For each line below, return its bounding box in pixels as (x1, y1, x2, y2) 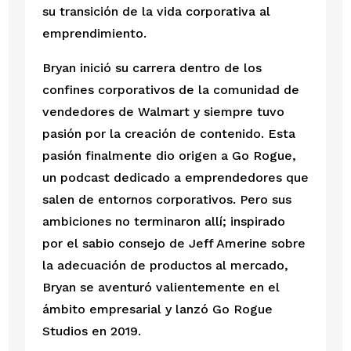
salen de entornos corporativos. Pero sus (42, 192, 291, 208)
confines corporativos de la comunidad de (42, 82, 299, 98)
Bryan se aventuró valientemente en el (42, 280, 280, 295)
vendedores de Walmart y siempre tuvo (42, 104, 284, 120)
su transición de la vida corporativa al (42, 4, 270, 20)
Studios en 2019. (42, 324, 141, 339)
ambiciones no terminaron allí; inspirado (42, 214, 285, 230)
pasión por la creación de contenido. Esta (42, 126, 295, 142)
